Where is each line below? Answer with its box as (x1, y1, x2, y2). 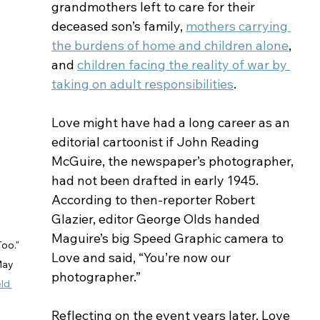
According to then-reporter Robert (51, 191, 258, 208)
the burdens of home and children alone (51, 36, 289, 54)
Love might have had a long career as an (51, 114, 293, 131)
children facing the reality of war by (77, 56, 290, 73)
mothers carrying (186, 17, 291, 34)
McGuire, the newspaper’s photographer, (51, 152, 296, 169)
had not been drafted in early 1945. (51, 171, 261, 189)
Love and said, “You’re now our (51, 249, 234, 266)
